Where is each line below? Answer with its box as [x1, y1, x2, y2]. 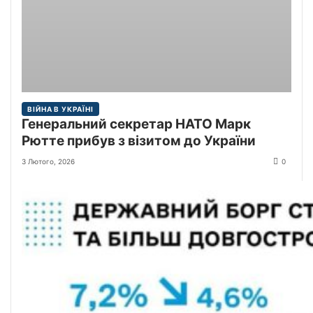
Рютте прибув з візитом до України [22, 132, 256, 149]
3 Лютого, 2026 [22, 156, 75, 166]
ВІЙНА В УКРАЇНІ [27, 104, 94, 113]
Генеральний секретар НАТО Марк [22, 115, 251, 132]
